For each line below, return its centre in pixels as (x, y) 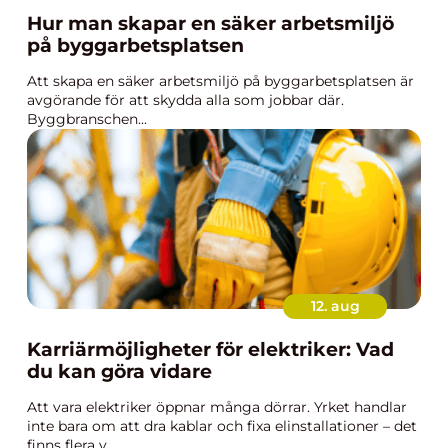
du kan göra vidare (119, 371)
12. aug (335, 306)
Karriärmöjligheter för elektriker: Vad (210, 349)
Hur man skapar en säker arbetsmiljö (210, 23)
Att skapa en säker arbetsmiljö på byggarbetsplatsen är (220, 81)
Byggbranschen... (87, 119)
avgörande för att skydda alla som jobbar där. (185, 100)
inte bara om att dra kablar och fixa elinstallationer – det (222, 426)
